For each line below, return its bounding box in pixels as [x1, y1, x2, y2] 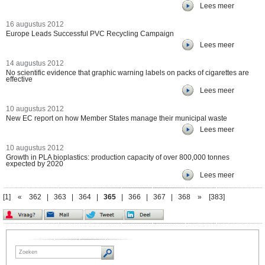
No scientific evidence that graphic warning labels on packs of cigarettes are [6, 69, 249, 77]
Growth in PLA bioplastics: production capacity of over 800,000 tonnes [6, 153, 230, 161]
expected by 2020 [6, 160, 63, 168]
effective [6, 75, 33, 83]
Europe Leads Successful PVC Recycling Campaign [6, 30, 174, 38]
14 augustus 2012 [6, 59, 64, 67]
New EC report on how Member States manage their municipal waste [6, 114, 227, 122]
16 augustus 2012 [6, 20, 64, 28]
